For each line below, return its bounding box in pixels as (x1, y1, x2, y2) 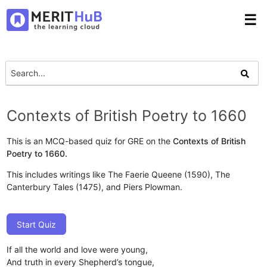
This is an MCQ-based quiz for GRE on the (7, 135, 173, 146)
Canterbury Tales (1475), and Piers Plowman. (7, 181, 183, 192)
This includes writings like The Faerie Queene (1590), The (7, 169, 231, 179)
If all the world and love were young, (7, 244, 148, 254)
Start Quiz (17, 219, 57, 229)
